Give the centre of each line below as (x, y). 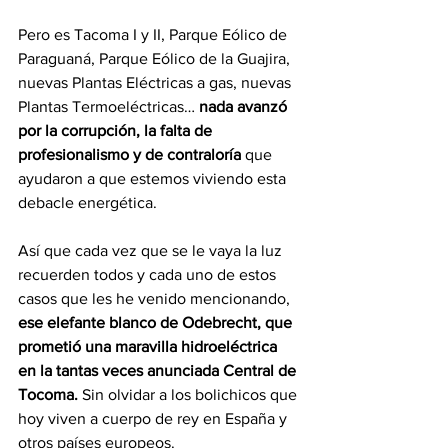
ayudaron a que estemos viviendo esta (154, 179)
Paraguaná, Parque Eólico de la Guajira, (156, 59)
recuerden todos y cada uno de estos (149, 275)
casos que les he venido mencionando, (156, 299)
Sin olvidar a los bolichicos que (191, 395)
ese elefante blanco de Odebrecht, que (157, 323)
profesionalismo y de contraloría (129, 155)
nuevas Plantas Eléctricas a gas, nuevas (156, 83)
